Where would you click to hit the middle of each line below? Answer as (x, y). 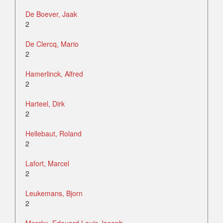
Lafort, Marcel (47, 164)
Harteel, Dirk (45, 104)
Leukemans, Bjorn (54, 193)
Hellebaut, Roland (54, 134)
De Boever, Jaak (51, 14)
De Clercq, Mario (52, 44)
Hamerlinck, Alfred (54, 74)
